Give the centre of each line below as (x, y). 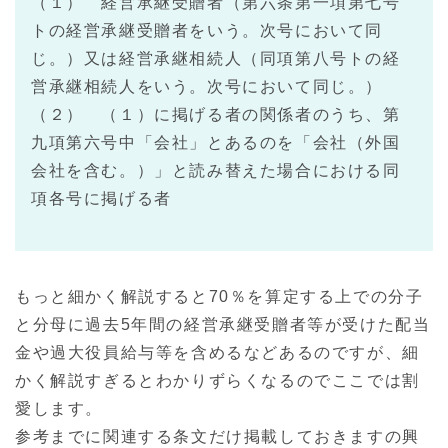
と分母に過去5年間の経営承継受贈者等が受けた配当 (223, 325)
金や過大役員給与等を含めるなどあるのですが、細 (217, 353)
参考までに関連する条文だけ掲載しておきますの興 (217, 437)
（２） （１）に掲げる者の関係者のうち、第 (216, 115)
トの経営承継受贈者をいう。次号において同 (207, 31)
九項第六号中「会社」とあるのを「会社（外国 (216, 143)
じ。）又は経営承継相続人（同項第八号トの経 (216, 59)
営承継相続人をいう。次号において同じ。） (207, 87)
